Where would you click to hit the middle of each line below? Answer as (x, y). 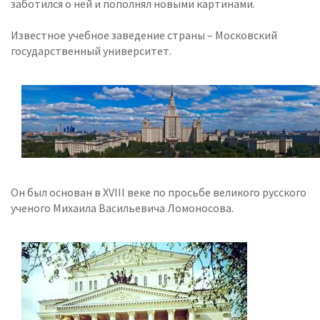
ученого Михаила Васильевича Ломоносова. (122, 208)
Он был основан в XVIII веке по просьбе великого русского (159, 192)
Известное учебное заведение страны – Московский (144, 35)
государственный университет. (91, 51)
